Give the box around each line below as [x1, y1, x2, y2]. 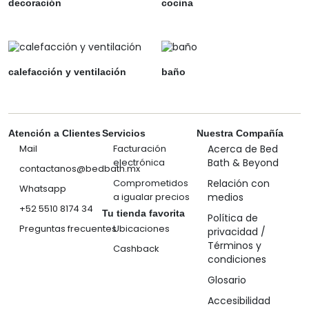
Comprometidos [113, 177, 189, 190]
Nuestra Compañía [196, 128, 283, 139]
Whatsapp [19, 182, 66, 195]
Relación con [207, 177, 270, 190]
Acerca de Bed [207, 142, 278, 156]
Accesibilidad [207, 294, 270, 308]
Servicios [102, 128, 146, 139]
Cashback [113, 242, 160, 255]
